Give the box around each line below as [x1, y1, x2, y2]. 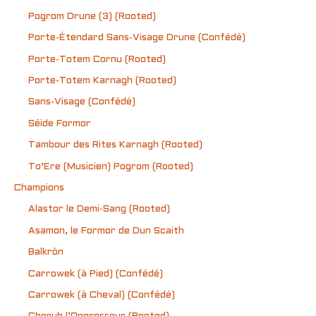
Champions [14, 183, 64, 193]
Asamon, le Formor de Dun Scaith [28, 226, 184, 236]
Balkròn [28, 248, 63, 257]
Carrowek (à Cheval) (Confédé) [28, 291, 175, 300]
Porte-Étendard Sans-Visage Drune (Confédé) [28, 33, 245, 43]
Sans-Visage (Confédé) [28, 97, 135, 107]
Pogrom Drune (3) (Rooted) [28, 11, 156, 21]
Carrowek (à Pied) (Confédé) [28, 269, 163, 279]
